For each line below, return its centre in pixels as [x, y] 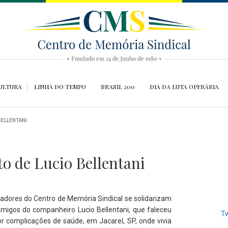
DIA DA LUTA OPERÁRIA [184, 87]
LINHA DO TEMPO [60, 87]
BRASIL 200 [118, 87]
